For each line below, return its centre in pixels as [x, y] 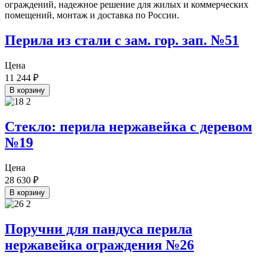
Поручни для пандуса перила [98, 229]
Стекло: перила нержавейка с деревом [128, 126]
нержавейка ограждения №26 [99, 245]
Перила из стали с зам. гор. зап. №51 [122, 40]
